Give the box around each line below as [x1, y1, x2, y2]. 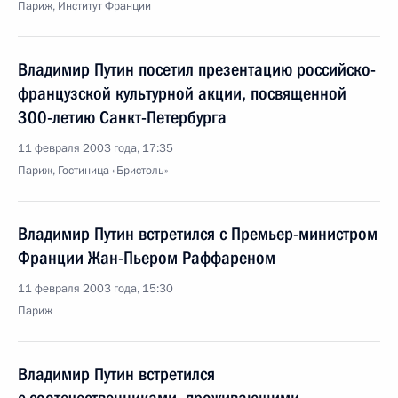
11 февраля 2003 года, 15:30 [18, 281, 173, 297]
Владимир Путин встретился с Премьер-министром [18, 223, 378, 244]
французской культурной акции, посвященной [18, 83, 346, 104]
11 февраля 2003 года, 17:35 [18, 140, 173, 156]
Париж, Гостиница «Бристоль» [18, 163, 169, 179]
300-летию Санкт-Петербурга [18, 107, 227, 128]
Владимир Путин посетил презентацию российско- [18, 59, 376, 80]
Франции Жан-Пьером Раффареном [18, 247, 275, 268]
